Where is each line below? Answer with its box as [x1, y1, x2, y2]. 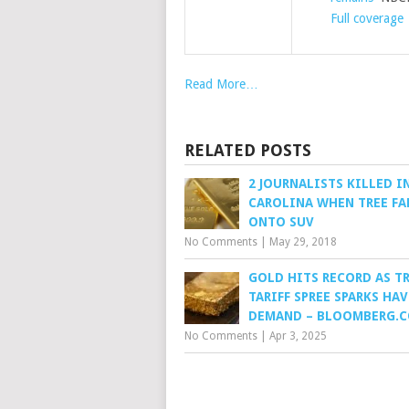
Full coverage [330, 11, 404, 26]
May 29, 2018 [269, 236, 337, 248]
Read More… [184, 77, 258, 91]
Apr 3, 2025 [269, 330, 327, 342]
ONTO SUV [248, 215, 314, 229]
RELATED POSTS [184, 141, 311, 160]
